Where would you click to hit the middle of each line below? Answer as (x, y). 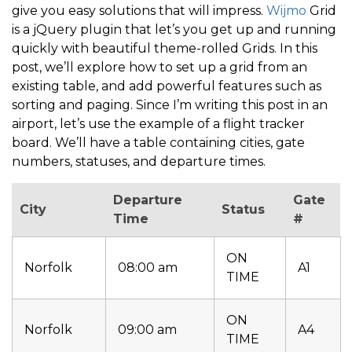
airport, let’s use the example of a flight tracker (158, 124)
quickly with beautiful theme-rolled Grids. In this (165, 48)
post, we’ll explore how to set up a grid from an (159, 67)
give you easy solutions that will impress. (139, 11)
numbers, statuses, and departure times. (139, 161)
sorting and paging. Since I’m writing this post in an (170, 105)
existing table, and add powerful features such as (167, 86)
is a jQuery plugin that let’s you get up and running (174, 29)
